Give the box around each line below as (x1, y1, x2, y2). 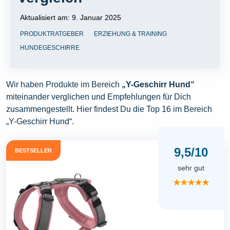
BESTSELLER (15, 147, 52, 154)
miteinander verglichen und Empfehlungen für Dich (6, 92, 191, 101)
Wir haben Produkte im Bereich (6, 80, 122, 89)
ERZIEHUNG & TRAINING (94, 30, 167, 37)
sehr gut (178, 164, 204, 172)
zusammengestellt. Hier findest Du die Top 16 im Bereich (6, 105, 212, 113)
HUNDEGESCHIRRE (20, 44, 80, 51)
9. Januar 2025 (72, 13, 121, 22)
